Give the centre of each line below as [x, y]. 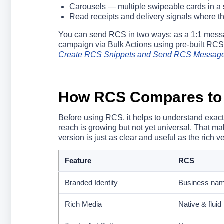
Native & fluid [200, 204]
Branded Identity [91, 183]
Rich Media [83, 204]
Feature [78, 161]
